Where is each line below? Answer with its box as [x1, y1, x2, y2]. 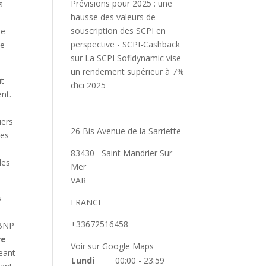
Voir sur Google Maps [71, 240, 154, 252]
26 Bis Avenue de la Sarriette [71, 125, 182, 137]
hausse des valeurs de [71, 11, 156, 23]
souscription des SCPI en [71, 25, 166, 36]
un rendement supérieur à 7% [71, 66, 185, 77]
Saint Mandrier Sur [102, 147, 173, 159]
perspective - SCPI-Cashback [71, 39, 180, 50]
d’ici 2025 [71, 80, 106, 91]
